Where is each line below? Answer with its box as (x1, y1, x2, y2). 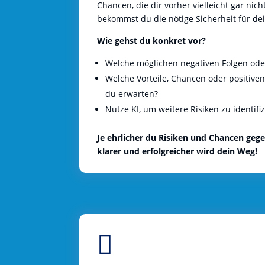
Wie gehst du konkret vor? (97, 34, 206, 46)
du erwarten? (105, 88, 159, 99)
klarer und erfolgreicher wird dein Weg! (97, 145, 258, 157)
